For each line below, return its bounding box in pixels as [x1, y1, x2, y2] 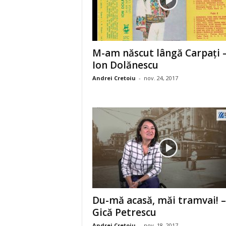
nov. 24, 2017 [143, 74, 178, 82]
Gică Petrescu [92, 206, 156, 219]
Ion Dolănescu [92, 59, 158, 72]
